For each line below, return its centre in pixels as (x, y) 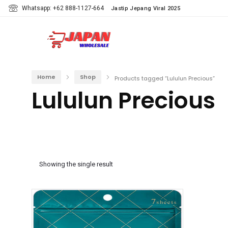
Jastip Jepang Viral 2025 (146, 8)
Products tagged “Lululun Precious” (165, 78)
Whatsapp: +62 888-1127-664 (63, 8)
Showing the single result (76, 164)
